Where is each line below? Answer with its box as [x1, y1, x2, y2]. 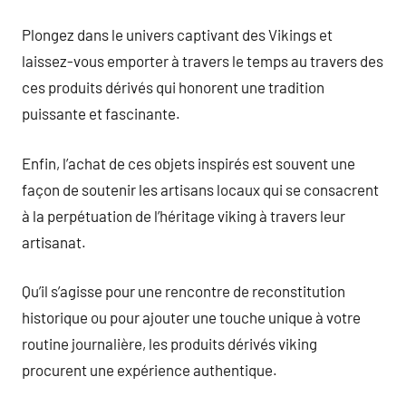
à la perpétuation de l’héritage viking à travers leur [22, 206, 345, 225]
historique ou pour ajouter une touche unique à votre [22, 308, 361, 326]
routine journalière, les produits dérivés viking [22, 334, 317, 353]
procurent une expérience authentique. [22, 361, 277, 379]
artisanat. [22, 232, 86, 251]
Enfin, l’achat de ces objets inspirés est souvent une [22, 153, 355, 172]
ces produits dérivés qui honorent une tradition [22, 78, 324, 96]
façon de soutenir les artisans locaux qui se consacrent [22, 179, 379, 198]
